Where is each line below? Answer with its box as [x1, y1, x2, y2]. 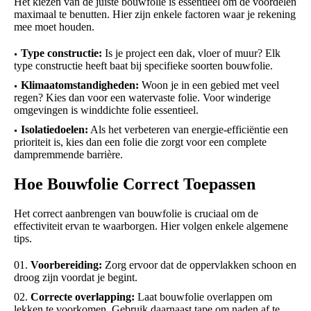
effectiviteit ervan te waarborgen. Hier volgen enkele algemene [14, 220, 288, 233]
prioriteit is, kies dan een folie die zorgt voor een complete [14, 136, 267, 149]
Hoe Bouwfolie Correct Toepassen [14, 175, 260, 194]
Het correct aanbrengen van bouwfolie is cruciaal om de [14, 208, 258, 220]
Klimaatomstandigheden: [21, 79, 139, 92]
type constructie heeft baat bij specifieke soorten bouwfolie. [14, 60, 276, 72]
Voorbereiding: [31, 259, 102, 271]
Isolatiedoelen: [21, 124, 88, 136]
